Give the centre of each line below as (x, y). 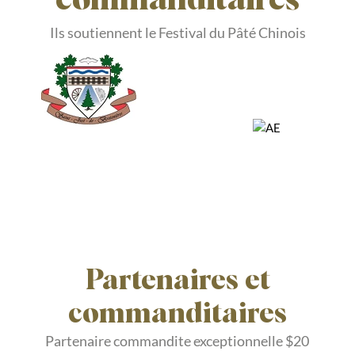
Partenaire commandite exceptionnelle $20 (177, 340)
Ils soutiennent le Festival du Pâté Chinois (177, 32)
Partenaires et (177, 281)
